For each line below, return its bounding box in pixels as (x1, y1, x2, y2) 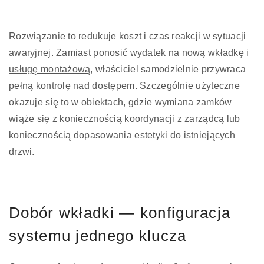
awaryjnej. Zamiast (9, 47, 94, 58)
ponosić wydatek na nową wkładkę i (93, 47, 249, 58)
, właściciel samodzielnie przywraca (90, 64, 246, 74)
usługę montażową (9, 64, 91, 74)
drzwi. (9, 146, 35, 157)
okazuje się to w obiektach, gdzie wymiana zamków (9, 97, 232, 107)
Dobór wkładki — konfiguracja (9, 203, 231, 222)
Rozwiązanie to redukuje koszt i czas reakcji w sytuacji (9, 31, 246, 41)
